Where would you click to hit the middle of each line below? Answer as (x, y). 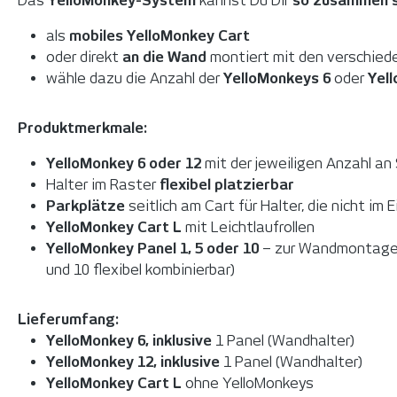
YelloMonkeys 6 (279, 78)
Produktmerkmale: (82, 128)
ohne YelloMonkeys (248, 383)
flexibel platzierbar (229, 184)
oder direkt (84, 57)
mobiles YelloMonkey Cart (160, 35)
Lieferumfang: (68, 319)
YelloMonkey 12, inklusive (135, 362)
